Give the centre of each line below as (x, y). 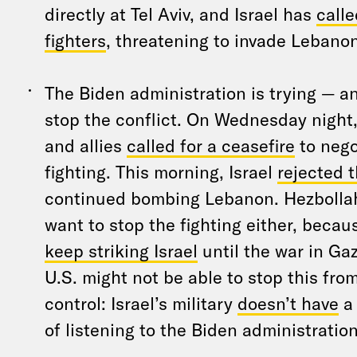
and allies (85, 145)
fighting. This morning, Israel (161, 171)
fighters (75, 40)
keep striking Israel (121, 250)
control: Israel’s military (141, 303)
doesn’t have (288, 303)
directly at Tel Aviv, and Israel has (180, 14)
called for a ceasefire (210, 145)
